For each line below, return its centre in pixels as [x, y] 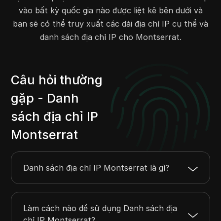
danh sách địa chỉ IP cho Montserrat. [110, 37]
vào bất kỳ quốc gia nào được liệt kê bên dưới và [110, 10]
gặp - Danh [45, 98]
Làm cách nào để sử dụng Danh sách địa [100, 208]
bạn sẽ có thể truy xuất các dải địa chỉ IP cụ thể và [110, 24]
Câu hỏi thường [57, 80]
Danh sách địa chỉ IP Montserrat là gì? [96, 168]
